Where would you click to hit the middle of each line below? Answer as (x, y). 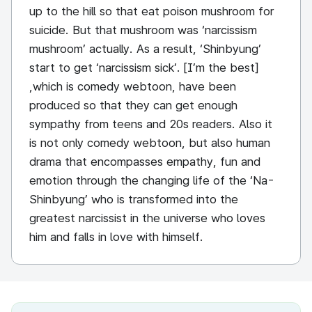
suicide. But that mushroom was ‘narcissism (143, 30)
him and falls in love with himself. (116, 237)
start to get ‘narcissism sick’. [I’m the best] (144, 68)
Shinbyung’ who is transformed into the (134, 199)
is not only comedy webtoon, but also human (150, 143)
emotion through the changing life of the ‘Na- (152, 180)
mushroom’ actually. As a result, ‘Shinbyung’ (145, 49)
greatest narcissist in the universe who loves (147, 218)
